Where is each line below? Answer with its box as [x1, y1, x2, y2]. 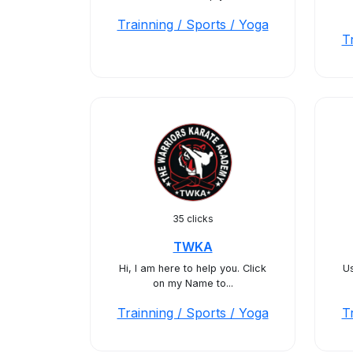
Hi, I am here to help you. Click [119, 262, 266, 274]
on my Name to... [152, 277, 233, 289]
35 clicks [172, 213, 214, 225]
